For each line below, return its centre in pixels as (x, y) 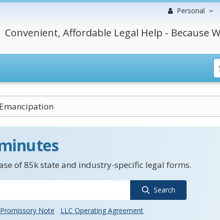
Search (164, 190)
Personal (191, 11)
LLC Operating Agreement (102, 210)
